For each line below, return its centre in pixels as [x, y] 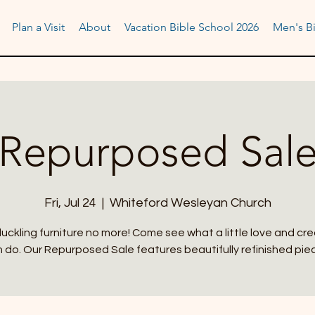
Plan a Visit [38, 27]
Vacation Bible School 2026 [192, 27]
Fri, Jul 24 [70, 203]
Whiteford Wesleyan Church [190, 203]
